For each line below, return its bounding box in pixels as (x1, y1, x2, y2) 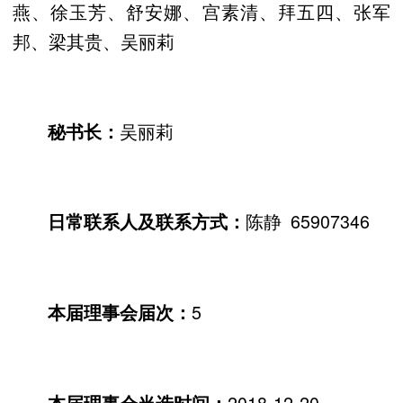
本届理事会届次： (48, 299, 193, 325)
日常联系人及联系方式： (48, 209, 246, 235)
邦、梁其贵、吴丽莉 (13, 28, 175, 55)
